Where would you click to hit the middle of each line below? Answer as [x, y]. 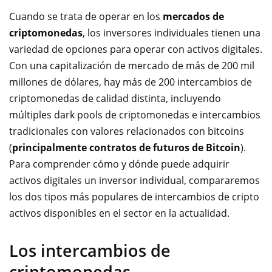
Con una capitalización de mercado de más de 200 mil [132, 66]
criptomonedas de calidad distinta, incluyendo [115, 98]
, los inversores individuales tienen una [172, 33]
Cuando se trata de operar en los [86, 16]
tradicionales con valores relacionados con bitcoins [127, 131]
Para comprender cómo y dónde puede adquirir [119, 164]
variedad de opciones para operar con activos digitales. [136, 49]
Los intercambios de [90, 250]
